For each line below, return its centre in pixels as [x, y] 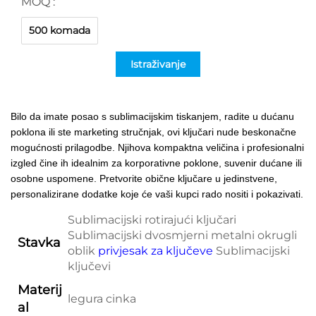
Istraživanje [158, 64]
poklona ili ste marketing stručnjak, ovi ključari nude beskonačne [153, 132]
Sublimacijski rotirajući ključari [152, 219]
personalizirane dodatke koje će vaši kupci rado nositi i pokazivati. [157, 194]
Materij [40, 290]
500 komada [60, 30]
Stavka [39, 242]
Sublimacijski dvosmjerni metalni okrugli [182, 235]
